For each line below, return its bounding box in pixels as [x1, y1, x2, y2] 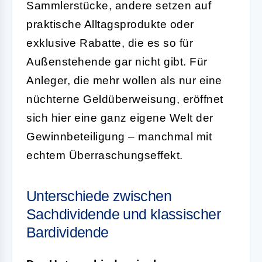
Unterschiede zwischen [26, 187, 171, 204]
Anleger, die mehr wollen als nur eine [26, 74, 222, 87]
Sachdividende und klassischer [26, 205, 220, 222]
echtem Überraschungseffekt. [26, 149, 183, 161]
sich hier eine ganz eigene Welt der [26, 111, 213, 124]
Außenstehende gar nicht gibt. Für [26, 55, 208, 68]
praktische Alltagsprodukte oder [26, 18, 194, 30]
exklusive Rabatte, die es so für [26, 36, 193, 49]
